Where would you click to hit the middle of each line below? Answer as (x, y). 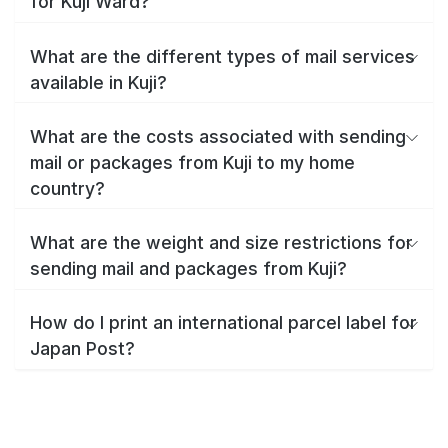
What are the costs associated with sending (218, 136)
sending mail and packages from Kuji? (188, 268)
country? (67, 188)
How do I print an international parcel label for (223, 323)
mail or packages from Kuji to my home (192, 162)
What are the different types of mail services (222, 56)
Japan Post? (82, 349)
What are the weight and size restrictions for (221, 242)
